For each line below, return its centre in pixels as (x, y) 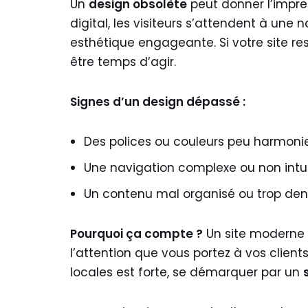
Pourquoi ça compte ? (136, 234)
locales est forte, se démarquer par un (187, 272)
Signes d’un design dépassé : (158, 102)
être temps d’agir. (123, 62)
